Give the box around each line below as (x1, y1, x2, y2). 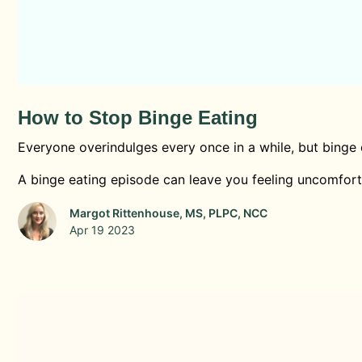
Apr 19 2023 (69, 222, 136, 237)
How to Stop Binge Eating (18, 106, 259, 128)
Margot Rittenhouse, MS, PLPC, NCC (69, 205, 268, 220)
